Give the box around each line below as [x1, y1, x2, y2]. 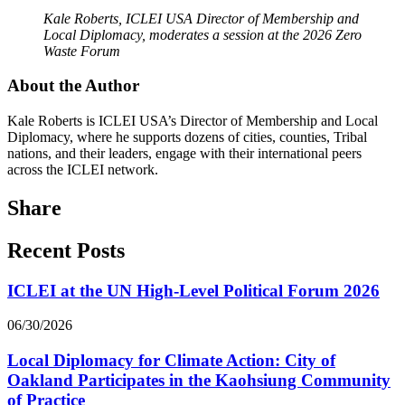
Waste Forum [43, 42, 120, 59]
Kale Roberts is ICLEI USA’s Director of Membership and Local [7, 112, 378, 128]
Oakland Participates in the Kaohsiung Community [7, 371, 391, 391]
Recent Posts [7, 238, 125, 262]
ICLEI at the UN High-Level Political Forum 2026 [7, 280, 380, 300]
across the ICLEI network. [7, 161, 158, 177]
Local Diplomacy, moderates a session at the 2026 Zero [43, 26, 362, 42]
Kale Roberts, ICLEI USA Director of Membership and [43, 10, 359, 26]
